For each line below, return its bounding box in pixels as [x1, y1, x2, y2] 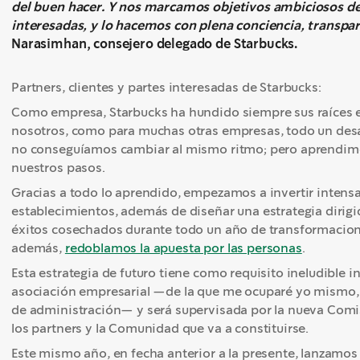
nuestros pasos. [11, 159, 108, 176]
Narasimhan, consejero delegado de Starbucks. [11, 35, 298, 52]
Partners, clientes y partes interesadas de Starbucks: [11, 79, 325, 96]
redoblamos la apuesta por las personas [64, 239, 302, 256]
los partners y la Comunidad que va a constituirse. [11, 320, 312, 337]
